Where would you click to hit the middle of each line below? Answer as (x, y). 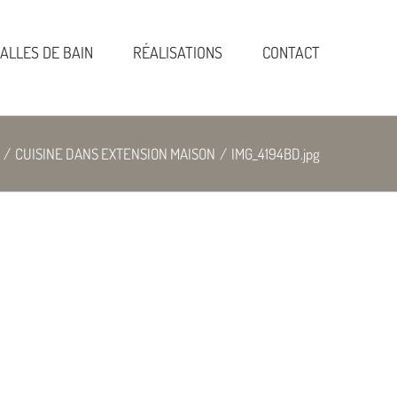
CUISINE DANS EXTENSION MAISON (115, 153)
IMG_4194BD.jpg (276, 153)
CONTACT (291, 52)
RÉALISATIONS (178, 52)
